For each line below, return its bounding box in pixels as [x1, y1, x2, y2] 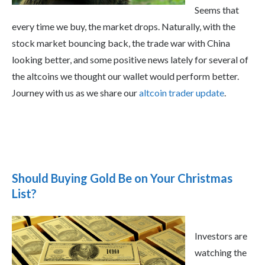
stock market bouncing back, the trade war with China [12, 37, 230, 49]
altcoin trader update [139, 86, 224, 98]
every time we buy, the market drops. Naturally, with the [12, 20, 235, 32]
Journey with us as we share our [12, 86, 139, 98]
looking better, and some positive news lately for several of [12, 53, 248, 65]
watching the [195, 246, 247, 258]
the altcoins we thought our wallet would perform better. [12, 70, 239, 82]
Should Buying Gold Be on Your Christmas [12, 170, 232, 185]
